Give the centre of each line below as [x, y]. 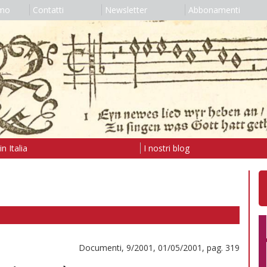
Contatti [48, 10]
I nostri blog [166, 148]
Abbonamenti [214, 10]
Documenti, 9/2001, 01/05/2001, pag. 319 [159, 247]
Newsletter [126, 10]
